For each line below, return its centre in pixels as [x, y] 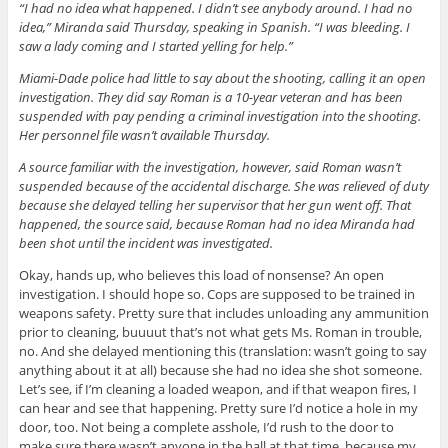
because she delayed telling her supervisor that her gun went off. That [214, 204]
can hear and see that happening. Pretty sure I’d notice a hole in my [218, 407]
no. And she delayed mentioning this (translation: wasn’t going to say [222, 350]
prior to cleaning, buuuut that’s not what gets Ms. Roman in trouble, [220, 331]
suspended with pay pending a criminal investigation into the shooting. [219, 115]
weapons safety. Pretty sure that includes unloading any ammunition [223, 312]
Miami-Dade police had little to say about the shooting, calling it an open [222, 77]
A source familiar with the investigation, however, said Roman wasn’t [209, 166]
